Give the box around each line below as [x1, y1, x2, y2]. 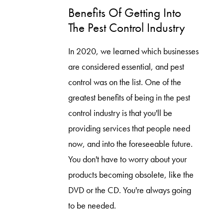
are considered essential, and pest [68, 61, 184, 73]
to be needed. [68, 200, 116, 212]
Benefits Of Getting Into [68, 4, 181, 21]
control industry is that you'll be [68, 108, 172, 119]
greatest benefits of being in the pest [68, 92, 190, 104]
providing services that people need [68, 123, 190, 134]
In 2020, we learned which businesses [68, 46, 199, 57]
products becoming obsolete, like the [68, 169, 194, 181]
